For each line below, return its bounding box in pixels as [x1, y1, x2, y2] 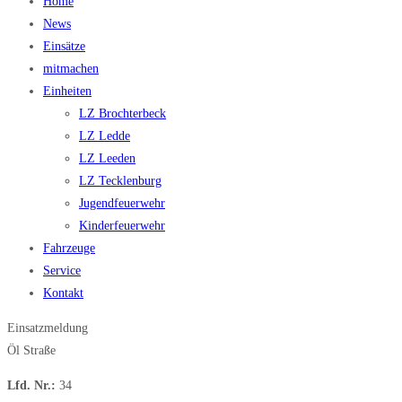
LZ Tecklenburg [79, 174, 162, 188]
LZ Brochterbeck [79, 107, 166, 121]
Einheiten [43, 84, 92, 99]
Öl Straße [7, 344, 56, 358]
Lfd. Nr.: [7, 379, 56, 393]
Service [43, 264, 81, 278]
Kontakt [43, 286, 83, 301]
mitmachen [43, 62, 99, 76]
